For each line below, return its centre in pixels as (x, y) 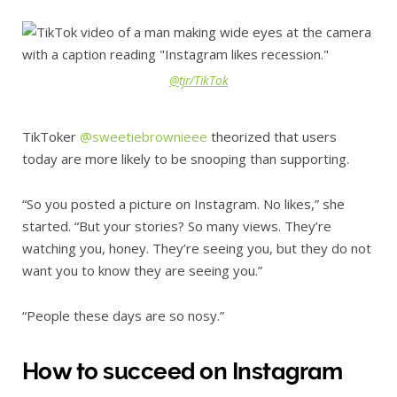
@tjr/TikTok (198, 80)
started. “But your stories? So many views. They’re (177, 226)
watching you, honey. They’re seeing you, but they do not (197, 248)
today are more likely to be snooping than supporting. (186, 158)
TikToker (51, 136)
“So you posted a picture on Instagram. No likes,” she (183, 203)
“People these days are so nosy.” (123, 315)
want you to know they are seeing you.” (142, 270)
